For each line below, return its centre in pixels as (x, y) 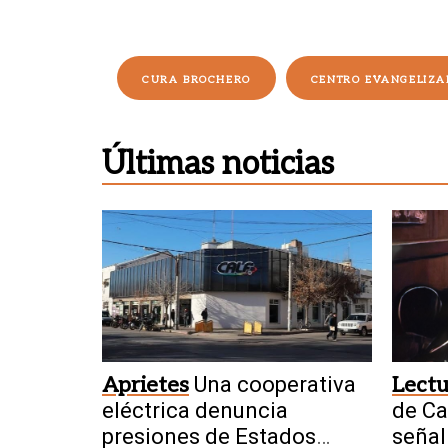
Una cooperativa (275, 384)
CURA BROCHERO (196, 80)
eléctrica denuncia (195, 410)
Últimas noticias (218, 164)
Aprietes (145, 384)
